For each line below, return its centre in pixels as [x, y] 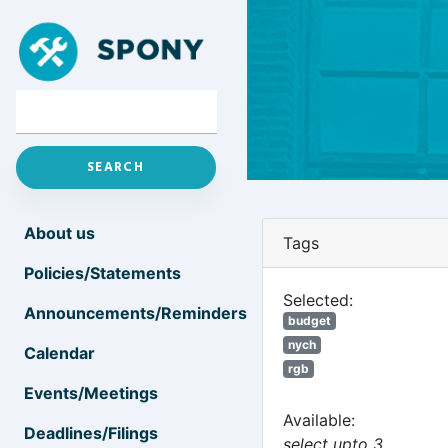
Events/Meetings [91, 393]
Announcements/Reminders [135, 313]
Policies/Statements [102, 273]
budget [309, 320]
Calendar [59, 353]
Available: [319, 420]
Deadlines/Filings [91, 433]
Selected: [318, 300]
